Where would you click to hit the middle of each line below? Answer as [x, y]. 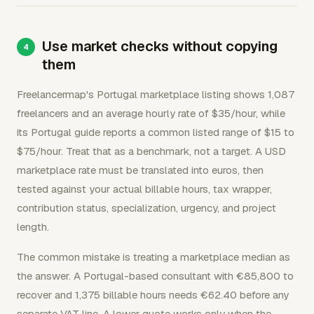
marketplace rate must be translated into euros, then [140, 170]
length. [33, 227]
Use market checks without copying [160, 46]
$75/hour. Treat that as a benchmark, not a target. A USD [151, 151]
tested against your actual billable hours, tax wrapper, [144, 189]
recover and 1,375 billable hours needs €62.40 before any [153, 295]
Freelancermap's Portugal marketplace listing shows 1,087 [156, 94]
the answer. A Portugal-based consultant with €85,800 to [155, 276]
